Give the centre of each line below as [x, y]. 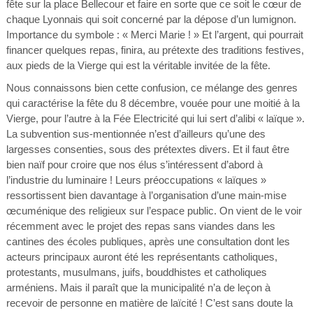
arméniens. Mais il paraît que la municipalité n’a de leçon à [138, 287]
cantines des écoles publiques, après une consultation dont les [148, 241]
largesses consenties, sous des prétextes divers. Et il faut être [147, 149]
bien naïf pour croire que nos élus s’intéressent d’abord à [134, 165]
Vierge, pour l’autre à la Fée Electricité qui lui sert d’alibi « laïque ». [155, 118]
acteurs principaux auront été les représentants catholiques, [141, 257]
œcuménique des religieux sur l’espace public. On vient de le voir [154, 211]
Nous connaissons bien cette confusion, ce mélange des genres [152, 88]
